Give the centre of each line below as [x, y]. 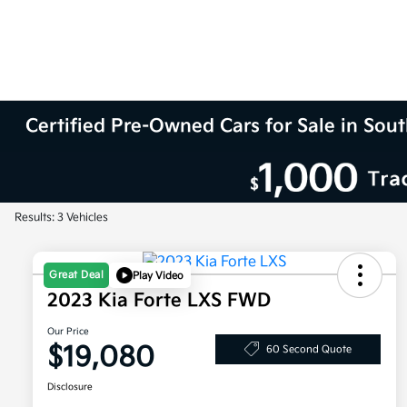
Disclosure [70, 387]
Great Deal [76, 275]
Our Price [68, 332]
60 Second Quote [309, 349]
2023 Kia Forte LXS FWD [159, 301]
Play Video [158, 275]
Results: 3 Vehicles [61, 218]
